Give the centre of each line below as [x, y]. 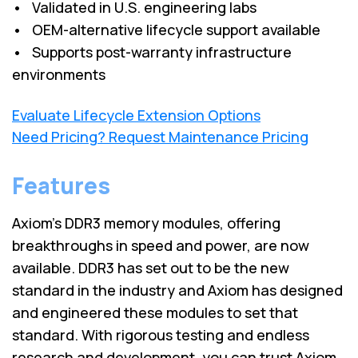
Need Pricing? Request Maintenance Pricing [160, 136]
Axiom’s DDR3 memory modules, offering [146, 223]
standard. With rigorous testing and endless [161, 334]
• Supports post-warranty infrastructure [152, 52]
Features [61, 185]
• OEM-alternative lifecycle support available [166, 29]
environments [59, 74]
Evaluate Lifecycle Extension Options [136, 115]
